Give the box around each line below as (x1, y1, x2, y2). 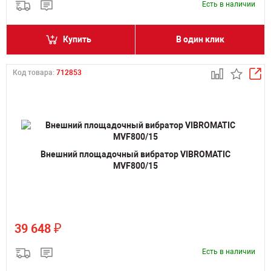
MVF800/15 (113, 160, 158, 171)
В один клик (175, 34, 224, 44)
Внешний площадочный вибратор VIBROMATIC (41, 149, 230, 159)
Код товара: (13, 68, 56, 77)
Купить (63, 34, 91, 44)
